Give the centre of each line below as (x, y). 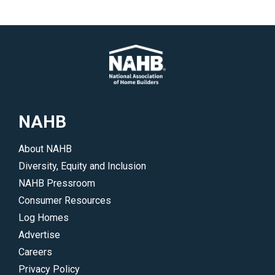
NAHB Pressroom (57, 184)
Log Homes (44, 218)
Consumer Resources (65, 201)
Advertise (39, 235)
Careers (35, 252)
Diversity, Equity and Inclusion (82, 166)
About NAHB (45, 149)
